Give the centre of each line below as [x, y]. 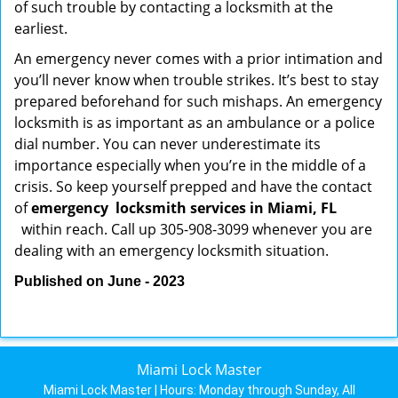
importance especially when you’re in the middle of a [190, 165]
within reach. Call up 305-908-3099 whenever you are [195, 229]
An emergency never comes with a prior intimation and [199, 59]
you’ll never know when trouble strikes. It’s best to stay [196, 80]
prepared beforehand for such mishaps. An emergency [198, 101]
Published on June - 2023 [99, 281]
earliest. [41, 28]
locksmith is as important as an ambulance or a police [195, 123]
